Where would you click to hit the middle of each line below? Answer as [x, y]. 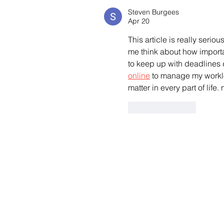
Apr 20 [139, 21]
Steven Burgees [153, 12]
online [139, 75]
